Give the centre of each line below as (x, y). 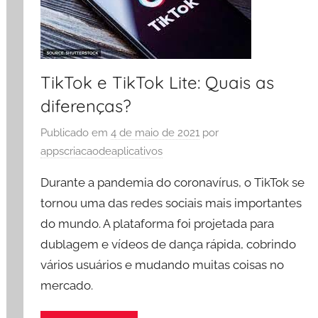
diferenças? (86, 106)
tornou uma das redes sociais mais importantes (171, 203)
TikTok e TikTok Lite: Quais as (158, 82)
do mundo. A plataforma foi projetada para (158, 223)
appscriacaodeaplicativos (102, 151)
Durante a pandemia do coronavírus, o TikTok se (173, 182)
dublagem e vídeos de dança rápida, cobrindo (169, 244)
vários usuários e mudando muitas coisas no (163, 264)
